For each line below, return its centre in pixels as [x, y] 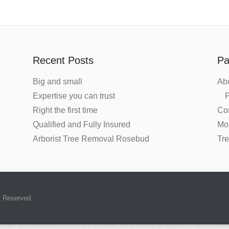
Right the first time [65, 110]
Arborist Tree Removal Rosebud [91, 139]
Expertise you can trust [74, 96]
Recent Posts [63, 60]
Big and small [58, 82]
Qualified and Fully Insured [82, 124]
